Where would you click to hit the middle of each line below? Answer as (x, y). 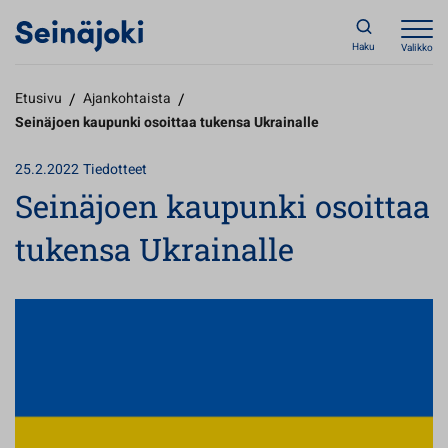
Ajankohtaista (127, 98)
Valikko (417, 48)
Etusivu (38, 98)
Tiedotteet (115, 169)
